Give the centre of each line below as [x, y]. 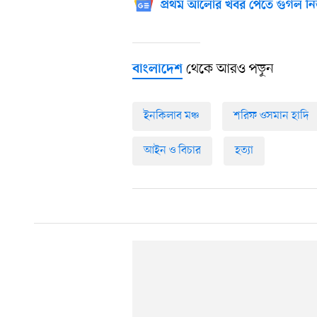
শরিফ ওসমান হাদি [271, 116]
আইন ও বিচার [172, 151]
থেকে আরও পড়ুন [228, 70]
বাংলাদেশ [157, 70]
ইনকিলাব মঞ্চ [172, 116]
